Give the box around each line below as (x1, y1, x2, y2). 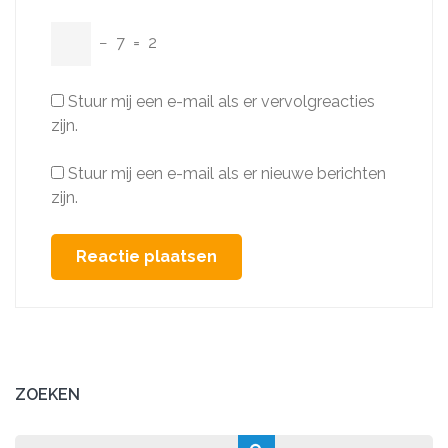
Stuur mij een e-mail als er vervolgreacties (68, 92, 375, 111)
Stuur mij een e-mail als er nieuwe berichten (68, 164, 386, 183)
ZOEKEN (15, 385, 80, 404)
